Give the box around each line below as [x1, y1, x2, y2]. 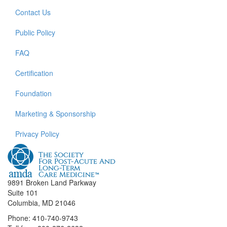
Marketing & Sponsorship [15, 108, 96, 119]
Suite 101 [8, 187, 38, 198]
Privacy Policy [15, 129, 59, 139]
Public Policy [15, 27, 55, 37]
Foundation [15, 88, 52, 98]
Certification [15, 68, 53, 78]
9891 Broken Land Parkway [8, 177, 96, 187]
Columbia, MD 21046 [8, 198, 75, 208]
